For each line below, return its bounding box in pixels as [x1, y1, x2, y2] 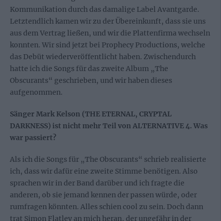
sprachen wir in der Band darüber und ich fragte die [10, 179, 184, 188]
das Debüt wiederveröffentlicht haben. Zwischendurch [10, 52, 196, 62]
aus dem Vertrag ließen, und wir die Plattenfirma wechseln [10, 29, 210, 38]
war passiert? [10, 133, 56, 143]
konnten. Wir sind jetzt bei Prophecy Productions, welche [10, 40, 205, 50]
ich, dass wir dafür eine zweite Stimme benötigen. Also [10, 167, 198, 176]
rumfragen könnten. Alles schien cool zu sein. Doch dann [10, 202, 203, 212]
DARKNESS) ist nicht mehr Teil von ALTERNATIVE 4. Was [10, 121, 208, 131]
